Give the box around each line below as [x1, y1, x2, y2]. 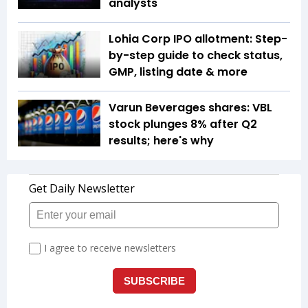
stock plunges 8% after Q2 [109, 116, 257, 133]
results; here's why [109, 133, 214, 149]
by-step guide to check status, [109, 47, 283, 64]
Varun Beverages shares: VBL [109, 100, 272, 116]
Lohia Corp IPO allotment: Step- [109, 31, 287, 47]
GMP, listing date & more [109, 64, 247, 80]
